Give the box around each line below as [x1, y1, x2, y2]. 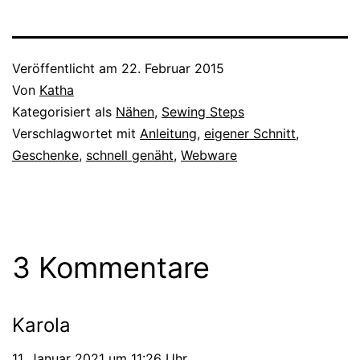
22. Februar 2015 [121, 59, 224, 76]
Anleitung [140, 125, 197, 141]
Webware [181, 146, 237, 163]
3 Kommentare [12, 249, 210, 285]
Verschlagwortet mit [12, 125, 140, 141]
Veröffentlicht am [12, 59, 121, 76]
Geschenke [12, 146, 79, 163]
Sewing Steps [162, 103, 244, 120]
